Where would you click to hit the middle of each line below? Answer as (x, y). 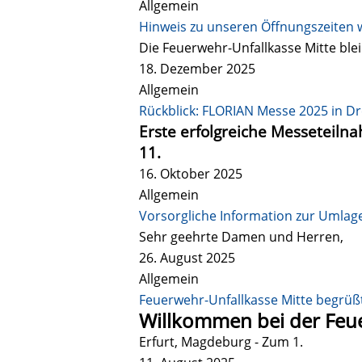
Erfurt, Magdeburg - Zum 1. (221, 341)
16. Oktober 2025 (191, 173)
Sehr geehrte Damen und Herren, (241, 236)
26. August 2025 (187, 257)
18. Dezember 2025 (197, 68)
